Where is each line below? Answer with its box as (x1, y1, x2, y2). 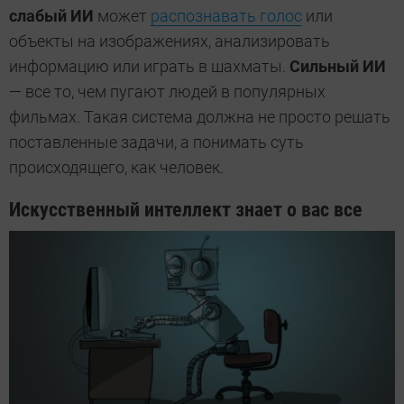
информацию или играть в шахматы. (9, 57, 289, 77)
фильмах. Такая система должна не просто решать (9, 107, 390, 127)
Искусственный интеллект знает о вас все (9, 198, 363, 222)
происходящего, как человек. (9, 158, 224, 178)
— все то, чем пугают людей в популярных (9, 82, 326, 102)
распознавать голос (151, 6, 302, 26)
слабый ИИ (9, 6, 94, 26)
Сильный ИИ (289, 57, 386, 77)
